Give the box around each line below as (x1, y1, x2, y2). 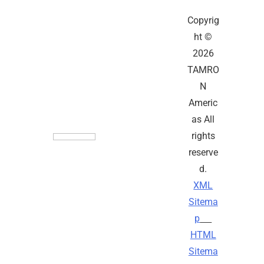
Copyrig (187, 15, 219, 27)
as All (192, 114, 215, 126)
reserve (188, 147, 218, 159)
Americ (189, 97, 218, 109)
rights (191, 130, 215, 142)
